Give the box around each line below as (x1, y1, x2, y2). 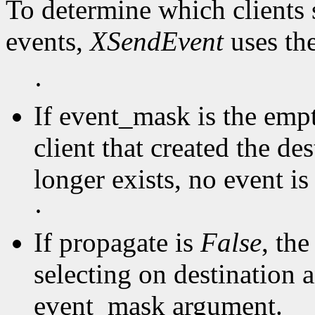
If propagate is (34, 227, 200, 258)
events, (6, 26, 90, 57)
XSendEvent (90, 26, 224, 57)
